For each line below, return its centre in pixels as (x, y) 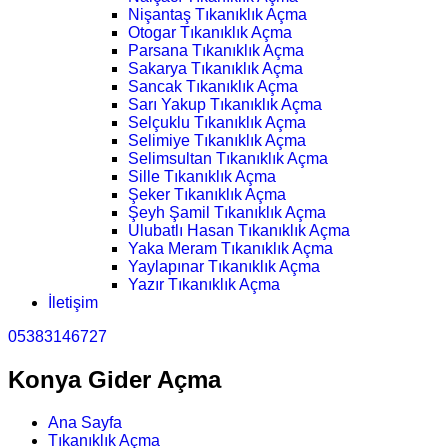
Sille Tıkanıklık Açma (202, 177)
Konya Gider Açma (114, 380)
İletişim (73, 303)
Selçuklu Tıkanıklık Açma (217, 123)
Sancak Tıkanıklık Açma (213, 87)
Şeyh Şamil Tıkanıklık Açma (227, 213)
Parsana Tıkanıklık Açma (216, 51)
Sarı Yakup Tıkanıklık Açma (225, 105)
